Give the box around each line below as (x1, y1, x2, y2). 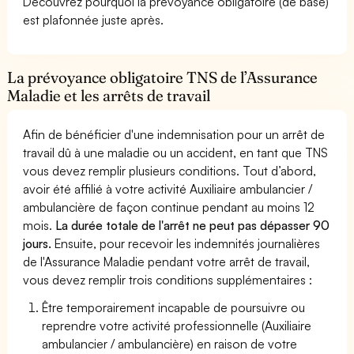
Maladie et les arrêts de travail (7, 85, 211, 105)
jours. (23, 235, 51, 251)
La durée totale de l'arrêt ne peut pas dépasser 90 (52, 217, 330, 233)
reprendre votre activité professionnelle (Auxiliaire (42, 317, 312, 333)
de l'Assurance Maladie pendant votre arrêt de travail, (23, 253, 311, 269)
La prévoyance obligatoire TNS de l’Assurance (7, 67, 318, 87)
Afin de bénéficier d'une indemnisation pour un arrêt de (23, 126, 326, 142)
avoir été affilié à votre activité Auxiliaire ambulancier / (23, 180, 313, 197)
